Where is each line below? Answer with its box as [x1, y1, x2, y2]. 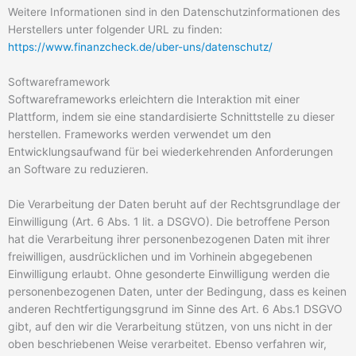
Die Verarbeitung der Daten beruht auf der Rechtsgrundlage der [8, 197, 340, 211]
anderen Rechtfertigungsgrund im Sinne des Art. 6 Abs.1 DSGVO [8, 302, 342, 316]
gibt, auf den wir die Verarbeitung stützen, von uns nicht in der [8, 319, 332, 334]
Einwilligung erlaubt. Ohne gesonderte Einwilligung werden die [8, 267, 330, 281]
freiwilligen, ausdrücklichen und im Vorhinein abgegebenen [8, 250, 312, 264]
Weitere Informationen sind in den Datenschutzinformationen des [8, 6, 340, 19]
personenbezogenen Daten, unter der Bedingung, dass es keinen [8, 284, 346, 299]
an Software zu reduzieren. [8, 162, 149, 176]
